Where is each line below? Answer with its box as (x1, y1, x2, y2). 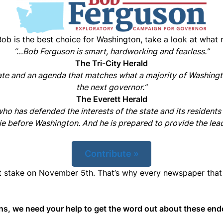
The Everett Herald (76, 94, 147, 104)
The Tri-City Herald (75, 58, 148, 68)
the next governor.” (76, 82, 147, 92)
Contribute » (84, 148, 139, 159)
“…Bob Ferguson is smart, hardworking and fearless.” (14, 46, 209, 56)
